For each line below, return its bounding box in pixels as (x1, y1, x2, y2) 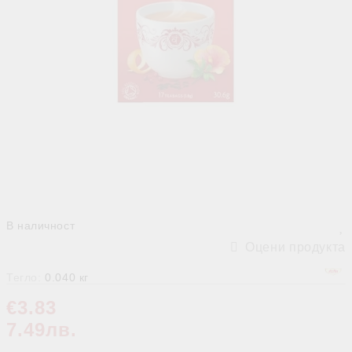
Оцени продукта (245, 240, 346, 254)
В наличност (6, 219, 75, 232)
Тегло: (6, 271, 42, 284)
